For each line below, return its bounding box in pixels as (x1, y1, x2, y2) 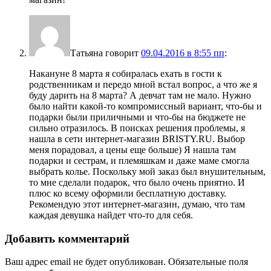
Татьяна (70, 47, 103, 58)
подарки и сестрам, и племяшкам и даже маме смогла (29, 155, 249, 166)
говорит (105, 47, 139, 58)
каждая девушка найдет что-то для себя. (29, 209, 193, 220)
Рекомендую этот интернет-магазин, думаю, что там (29, 198, 245, 209)
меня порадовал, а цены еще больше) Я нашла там (29, 144, 236, 155)
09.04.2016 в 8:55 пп (141, 47, 224, 58)
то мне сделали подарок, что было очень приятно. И (29, 177, 245, 188)
